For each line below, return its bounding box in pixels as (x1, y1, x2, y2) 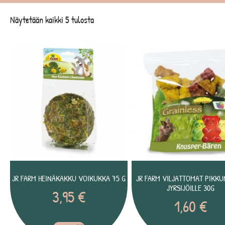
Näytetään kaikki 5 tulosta (10, 13, 94, 26)
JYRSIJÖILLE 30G (166, 182, 214, 193)
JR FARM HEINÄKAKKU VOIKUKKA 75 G (12, 172, 126, 184)
